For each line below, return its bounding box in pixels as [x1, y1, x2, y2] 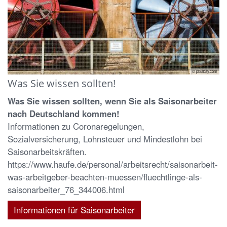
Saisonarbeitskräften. [8, 145, 87, 158]
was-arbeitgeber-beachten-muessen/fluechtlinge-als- [8, 171, 202, 183]
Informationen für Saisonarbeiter [14, 204, 135, 216]
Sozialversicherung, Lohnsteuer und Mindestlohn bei [8, 133, 202, 145]
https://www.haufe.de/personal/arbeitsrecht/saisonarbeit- [8, 158, 218, 171]
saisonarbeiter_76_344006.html [8, 183, 125, 196]
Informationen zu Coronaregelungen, [8, 120, 144, 133]
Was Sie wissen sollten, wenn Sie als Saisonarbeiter [8, 95, 217, 107]
